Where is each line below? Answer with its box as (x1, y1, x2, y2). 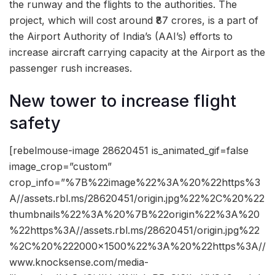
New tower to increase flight (9, 90, 236, 111)
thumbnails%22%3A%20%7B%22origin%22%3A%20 (9, 208, 260, 221)
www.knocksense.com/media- (9, 256, 149, 269)
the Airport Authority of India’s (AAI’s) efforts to (9, 30, 233, 43)
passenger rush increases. (9, 62, 132, 75)
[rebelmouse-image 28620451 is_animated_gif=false (9, 144, 249, 157)
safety (9, 112, 61, 133)
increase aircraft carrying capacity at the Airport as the (9, 46, 265, 59)
